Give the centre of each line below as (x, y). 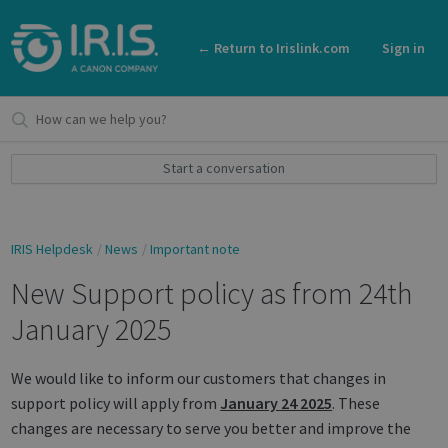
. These (356, 402)
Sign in (403, 48)
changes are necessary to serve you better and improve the (211, 427)
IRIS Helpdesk (52, 249)
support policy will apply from (116, 402)
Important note (195, 249)
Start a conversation (224, 168)
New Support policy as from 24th (212, 292)
